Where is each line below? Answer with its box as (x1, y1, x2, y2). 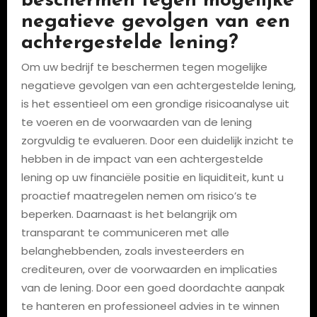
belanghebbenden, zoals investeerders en (21, 243, 244, 258)
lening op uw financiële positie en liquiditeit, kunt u (21, 170, 284, 185)
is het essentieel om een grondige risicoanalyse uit (21, 96, 289, 111)
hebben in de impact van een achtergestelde (21, 151, 263, 166)
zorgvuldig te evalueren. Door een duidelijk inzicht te (21, 133, 294, 148)
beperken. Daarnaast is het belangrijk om (21, 207, 237, 221)
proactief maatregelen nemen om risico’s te (21, 188, 257, 203)
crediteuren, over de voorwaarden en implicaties (21, 262, 277, 277)
